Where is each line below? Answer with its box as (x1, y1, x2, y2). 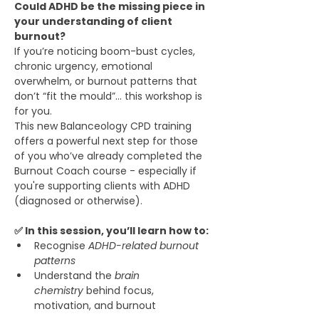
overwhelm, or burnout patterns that (14, 74, 200, 88)
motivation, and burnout (34, 298, 156, 313)
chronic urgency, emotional (14, 59, 155, 73)
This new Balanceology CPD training (14, 119, 194, 133)
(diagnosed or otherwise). (14, 194, 142, 208)
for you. (14, 104, 52, 118)
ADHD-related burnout (88, 239, 202, 253)
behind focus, (83, 283, 157, 298)
